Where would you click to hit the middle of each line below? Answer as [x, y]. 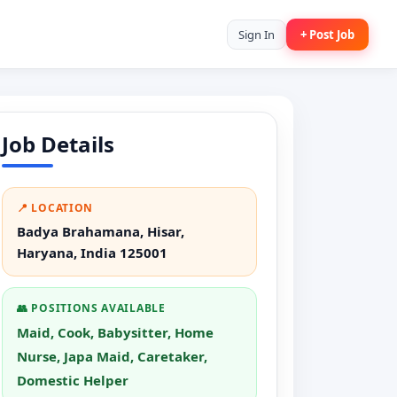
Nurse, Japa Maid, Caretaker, [112, 356]
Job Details [58, 144]
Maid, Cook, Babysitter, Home [115, 332]
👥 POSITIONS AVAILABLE [91, 308]
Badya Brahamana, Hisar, [101, 231]
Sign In [256, 34]
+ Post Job [327, 34]
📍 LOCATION [55, 208]
